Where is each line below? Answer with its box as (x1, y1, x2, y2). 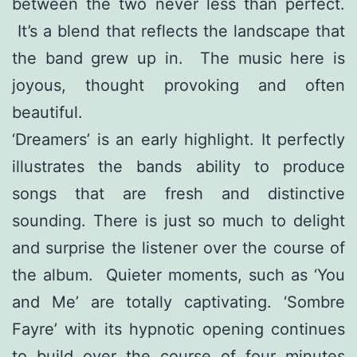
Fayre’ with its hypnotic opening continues (12, 320, 345, 339)
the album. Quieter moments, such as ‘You (12, 265, 345, 285)
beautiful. (12, 103, 83, 123)
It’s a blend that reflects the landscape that (12, 22, 345, 41)
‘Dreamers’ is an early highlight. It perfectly (12, 130, 345, 150)
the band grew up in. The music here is (12, 49, 345, 69)
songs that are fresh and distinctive (12, 184, 345, 204)
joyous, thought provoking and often (12, 76, 345, 96)
